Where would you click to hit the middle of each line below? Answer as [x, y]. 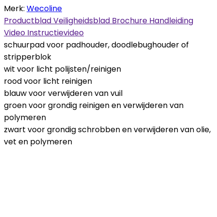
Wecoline [44, 8]
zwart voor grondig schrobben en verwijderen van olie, [107, 129]
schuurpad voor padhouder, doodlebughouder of [96, 45]
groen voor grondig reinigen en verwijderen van [94, 105]
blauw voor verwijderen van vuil [63, 93]
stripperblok [28, 57]
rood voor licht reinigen [48, 81]
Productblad [29, 20]
